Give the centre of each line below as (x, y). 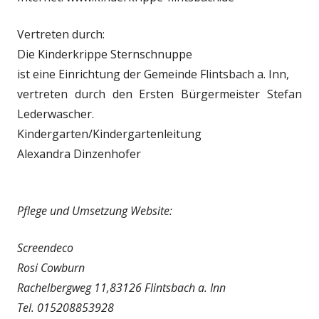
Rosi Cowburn (51, 268)
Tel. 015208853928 (66, 308)
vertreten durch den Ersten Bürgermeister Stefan (159, 94)
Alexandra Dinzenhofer (79, 154)
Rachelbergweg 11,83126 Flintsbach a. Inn (121, 288)
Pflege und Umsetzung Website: (95, 211)
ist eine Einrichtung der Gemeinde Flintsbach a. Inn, (153, 74)
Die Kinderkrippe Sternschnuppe (105, 54)
